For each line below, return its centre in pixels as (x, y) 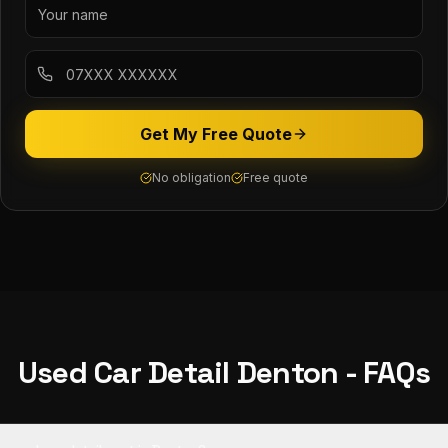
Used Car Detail (123, 372)
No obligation (191, 177)
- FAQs (384, 372)
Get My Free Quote (216, 134)
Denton (287, 372)
